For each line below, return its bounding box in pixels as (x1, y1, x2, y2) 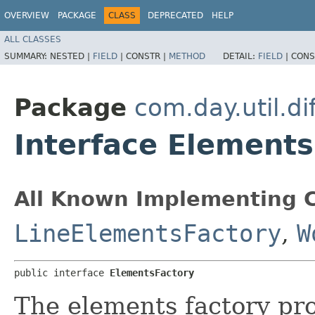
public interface (14, 267, 110, 278)
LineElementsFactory (14, 219, 281, 247)
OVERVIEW (4, 11, 49, 20)
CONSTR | (126, 51, 169, 61)
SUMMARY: (4, 51, 50, 61)
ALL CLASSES (4, 34, 61, 44)
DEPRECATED (148, 11, 203, 20)
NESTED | (50, 51, 93, 61)
